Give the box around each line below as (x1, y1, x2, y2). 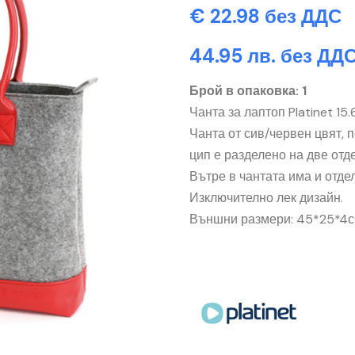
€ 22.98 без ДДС (189, 4, 342, 29)
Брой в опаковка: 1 (189, 82, 307, 99)
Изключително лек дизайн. (189, 189, 343, 206)
